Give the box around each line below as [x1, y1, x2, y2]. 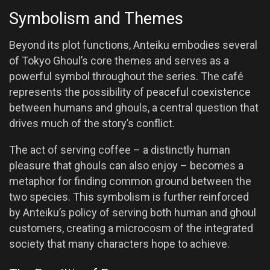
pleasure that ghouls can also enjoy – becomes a [9, 159, 243, 172]
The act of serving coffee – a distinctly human [9, 143, 230, 157]
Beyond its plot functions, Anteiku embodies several [9, 39, 257, 52]
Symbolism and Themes [9, 8, 183, 28]
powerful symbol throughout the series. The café [9, 70, 243, 83]
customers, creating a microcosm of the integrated [9, 222, 253, 235]
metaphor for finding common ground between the [9, 175, 251, 188]
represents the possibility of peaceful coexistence [9, 86, 251, 99]
